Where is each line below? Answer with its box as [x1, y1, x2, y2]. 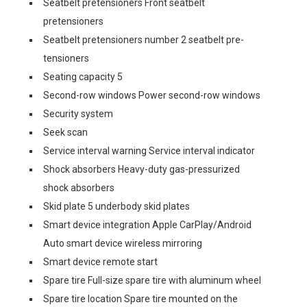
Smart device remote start [43, 256, 158, 267]
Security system [43, 108, 113, 119]
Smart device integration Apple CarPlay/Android [43, 219, 251, 230]
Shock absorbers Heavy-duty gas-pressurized [43, 164, 240, 175]
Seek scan [43, 127, 88, 138]
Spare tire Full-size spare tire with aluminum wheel [43, 275, 261, 286]
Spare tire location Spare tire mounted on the [43, 293, 238, 304]
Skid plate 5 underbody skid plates [43, 201, 190, 212]
